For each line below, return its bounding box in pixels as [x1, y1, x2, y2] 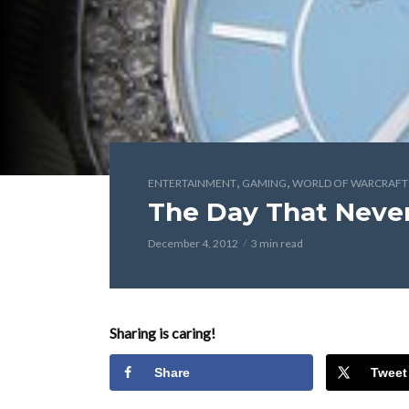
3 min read [251, 236, 303, 250]
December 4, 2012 [148, 236, 238, 250]
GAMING [242, 176, 287, 190]
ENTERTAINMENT [148, 176, 236, 190]
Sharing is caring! [110, 324, 215, 341]
